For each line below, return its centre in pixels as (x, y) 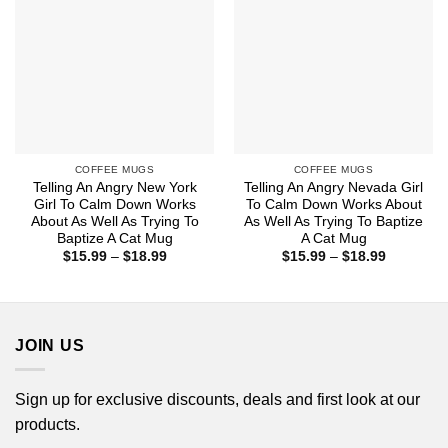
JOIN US (50, 345)
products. (47, 425)
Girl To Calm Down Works (114, 204)
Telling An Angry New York (114, 187)
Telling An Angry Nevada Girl (333, 187)
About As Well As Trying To (114, 221)
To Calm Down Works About (333, 204)
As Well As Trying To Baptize (333, 221)
